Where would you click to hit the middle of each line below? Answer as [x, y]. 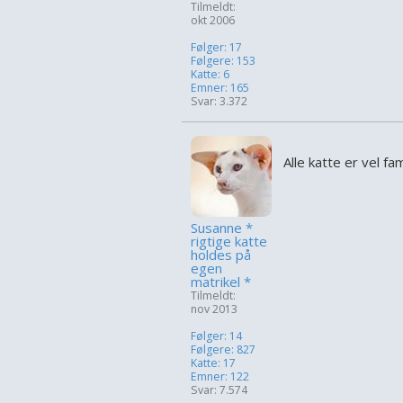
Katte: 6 [210, 75]
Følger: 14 [216, 336]
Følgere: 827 [223, 350]
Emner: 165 [220, 88]
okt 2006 [213, 21]
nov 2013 [214, 309]
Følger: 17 [216, 48]
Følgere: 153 [223, 61]
